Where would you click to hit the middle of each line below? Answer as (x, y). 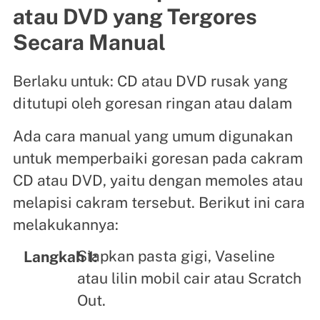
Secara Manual (89, 42)
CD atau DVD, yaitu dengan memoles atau (157, 180)
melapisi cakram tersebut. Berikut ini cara (159, 202)
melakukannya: (65, 224)
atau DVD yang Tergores (135, 16)
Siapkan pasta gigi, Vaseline (176, 256)
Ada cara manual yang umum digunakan (152, 136)
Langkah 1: (60, 256)
